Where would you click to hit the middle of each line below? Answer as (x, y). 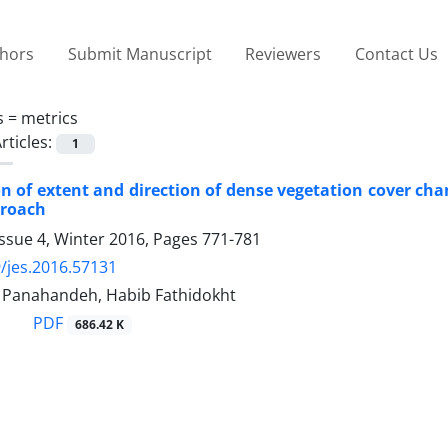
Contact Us (396, 53)
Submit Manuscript (139, 53)
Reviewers (283, 53)
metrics (49, 117)
